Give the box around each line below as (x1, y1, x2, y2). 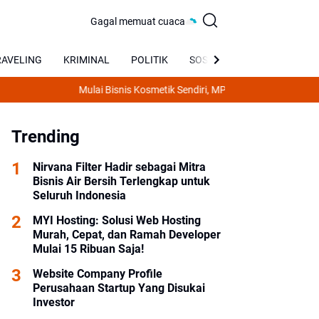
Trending (11, 127, 80, 147)
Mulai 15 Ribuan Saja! (33, 242, 144, 256)
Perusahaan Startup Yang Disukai (33, 281, 205, 295)
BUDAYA (244, 53, 281, 66)
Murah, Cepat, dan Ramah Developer (33, 228, 221, 241)
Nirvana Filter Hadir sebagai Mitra (33, 160, 206, 174)
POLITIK (131, 53, 168, 66)
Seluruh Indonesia (33, 189, 126, 202)
